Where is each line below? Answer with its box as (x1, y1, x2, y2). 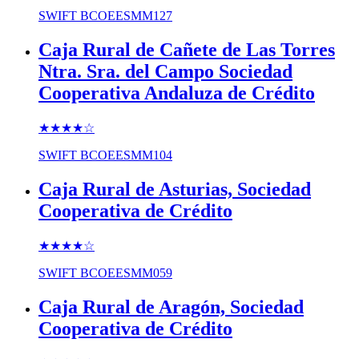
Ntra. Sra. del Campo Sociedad (38, 61, 292, 83)
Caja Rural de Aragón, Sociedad (38, 296, 304, 317)
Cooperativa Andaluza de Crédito (38, 83, 315, 104)
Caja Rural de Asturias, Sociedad (38, 178, 311, 200)
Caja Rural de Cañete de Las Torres (38, 39, 335, 61)
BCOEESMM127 (80, 9, 172, 23)
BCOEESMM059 (80, 265, 172, 280)
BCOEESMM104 (80, 148, 172, 162)
